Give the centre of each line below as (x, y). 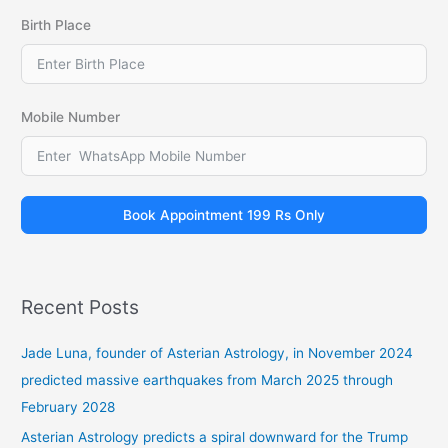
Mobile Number (71, 117)
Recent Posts (80, 306)
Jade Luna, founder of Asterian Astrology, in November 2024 (217, 352)
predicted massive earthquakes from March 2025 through (207, 379)
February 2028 (68, 406)
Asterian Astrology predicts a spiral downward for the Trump (215, 437)
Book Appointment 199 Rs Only (224, 215)
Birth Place (56, 25)
